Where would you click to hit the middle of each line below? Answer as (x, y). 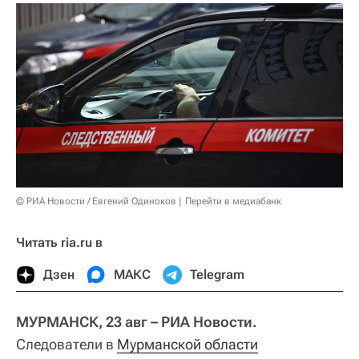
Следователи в (67, 344)
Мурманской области (188, 344)
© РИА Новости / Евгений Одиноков (96, 201)
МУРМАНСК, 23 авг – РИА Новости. (137, 321)
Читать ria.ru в (59, 242)
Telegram (217, 274)
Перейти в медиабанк (233, 201)
